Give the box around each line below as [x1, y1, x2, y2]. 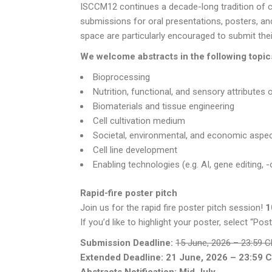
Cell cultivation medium [93, 115, 185, 126]
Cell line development [93, 144, 177, 155]
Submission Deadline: [80, 237, 173, 248]
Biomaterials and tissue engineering [93, 101, 234, 112]
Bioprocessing [93, 72, 150, 83]
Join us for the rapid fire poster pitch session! [80, 202, 265, 213]
